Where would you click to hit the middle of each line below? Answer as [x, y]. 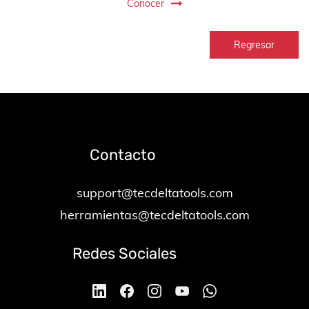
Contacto [83, 155]
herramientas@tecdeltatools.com [154, 215]
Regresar [254, 45]
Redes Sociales [93, 253]
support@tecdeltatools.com [154, 193]
